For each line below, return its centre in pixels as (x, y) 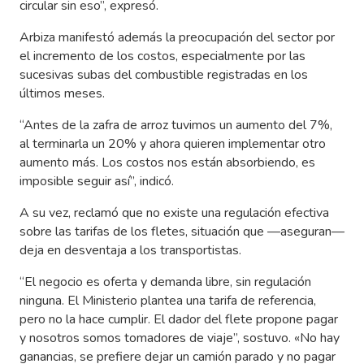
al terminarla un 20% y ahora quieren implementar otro (173, 144)
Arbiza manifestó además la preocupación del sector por (177, 38)
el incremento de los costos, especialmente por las (162, 56)
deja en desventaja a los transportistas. (130, 251)
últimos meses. (62, 94)
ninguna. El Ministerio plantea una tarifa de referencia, (168, 301)
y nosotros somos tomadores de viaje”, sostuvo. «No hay (180, 338)
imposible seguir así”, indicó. (97, 182)
